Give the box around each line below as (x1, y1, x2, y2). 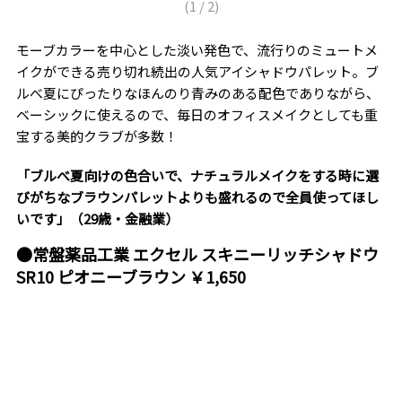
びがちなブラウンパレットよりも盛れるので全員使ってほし (15, 188, 379, 207)
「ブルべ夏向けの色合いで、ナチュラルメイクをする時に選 (15, 166, 379, 186)
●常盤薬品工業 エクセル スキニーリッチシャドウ (15, 242, 379, 267)
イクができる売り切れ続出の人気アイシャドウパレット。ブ (15, 62, 379, 82)
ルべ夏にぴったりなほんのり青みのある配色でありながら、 (15, 83, 380, 103)
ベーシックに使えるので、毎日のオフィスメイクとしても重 (15, 105, 378, 125)
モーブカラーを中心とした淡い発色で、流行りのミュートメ (15, 40, 378, 60)
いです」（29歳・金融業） (15, 209, 179, 229)
